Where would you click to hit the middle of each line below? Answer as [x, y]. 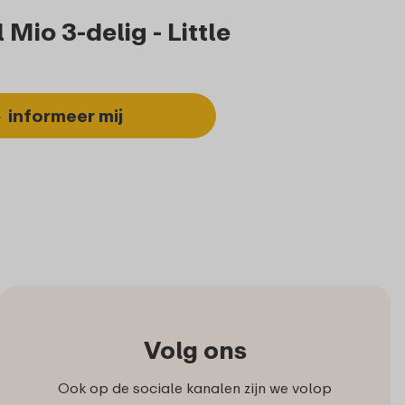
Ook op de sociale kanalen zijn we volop [195, 388]
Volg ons [195, 350]
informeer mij [66, 116]
